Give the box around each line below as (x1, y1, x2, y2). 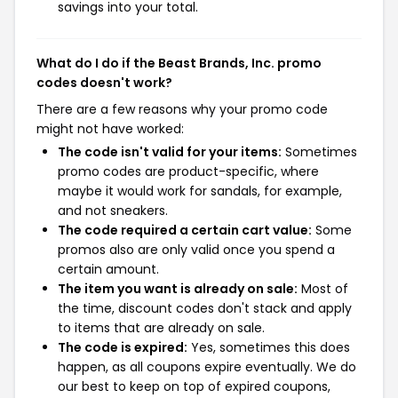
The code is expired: (58, 338, 187, 356)
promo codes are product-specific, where (58, 163, 319, 180)
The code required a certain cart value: (58, 221, 312, 239)
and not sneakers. (58, 202, 168, 219)
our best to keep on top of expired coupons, (58, 378, 330, 395)
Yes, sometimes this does (187, 338, 350, 356)
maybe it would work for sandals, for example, (58, 182, 342, 200)
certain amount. (58, 260, 159, 278)
